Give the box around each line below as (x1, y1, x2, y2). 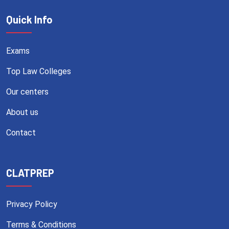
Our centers (6, 86, 49, 97)
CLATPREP (6, 166, 54, 179)
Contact (6, 127, 36, 138)
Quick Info (6, 13, 53, 26)
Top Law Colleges (6, 66, 71, 76)
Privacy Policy (6, 199, 57, 209)
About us (6, 107, 38, 117)
